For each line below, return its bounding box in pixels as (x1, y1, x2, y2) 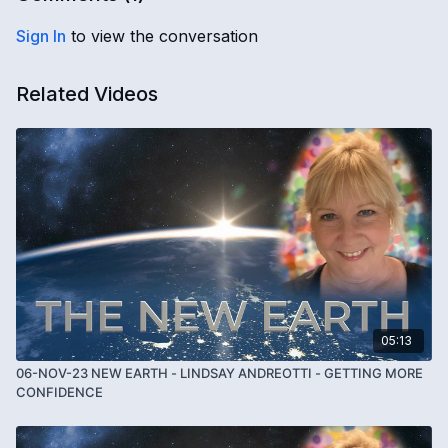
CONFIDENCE (16, 383, 103, 400)
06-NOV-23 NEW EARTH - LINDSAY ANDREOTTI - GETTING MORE (16, 364, 423, 381)
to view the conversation (66, 26, 258, 46)
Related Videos (16, 82, 158, 106)
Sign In (16, 26, 66, 46)
